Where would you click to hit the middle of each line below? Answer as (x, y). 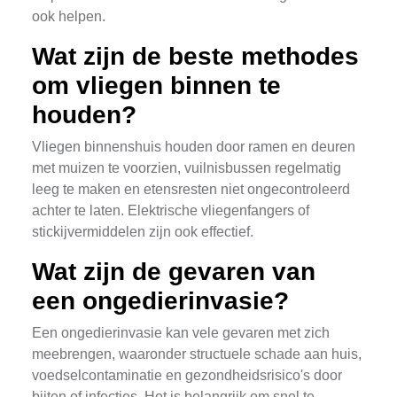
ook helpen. (69, 16)
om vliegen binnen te (156, 86)
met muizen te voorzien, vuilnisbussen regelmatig (187, 168)
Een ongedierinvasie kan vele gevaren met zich (181, 333)
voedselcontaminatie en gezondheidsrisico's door (187, 375)
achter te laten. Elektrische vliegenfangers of (171, 210)
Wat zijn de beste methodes (195, 56)
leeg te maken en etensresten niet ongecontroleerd (191, 189)
